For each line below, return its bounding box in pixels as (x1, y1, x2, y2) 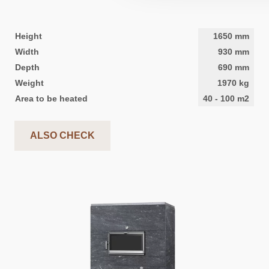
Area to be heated (15, 93, 88, 103)
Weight (15, 77, 44, 88)
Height (15, 31, 42, 41)
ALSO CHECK (30, 130, 95, 141)
